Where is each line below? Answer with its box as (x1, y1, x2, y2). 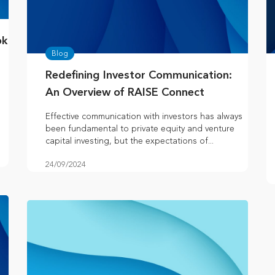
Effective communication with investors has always (45, 111, 242, 122)
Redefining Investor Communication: (45, 70, 232, 82)
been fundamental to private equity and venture (45, 123, 234, 134)
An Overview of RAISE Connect (45, 87, 204, 99)
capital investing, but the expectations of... (45, 136, 214, 147)
